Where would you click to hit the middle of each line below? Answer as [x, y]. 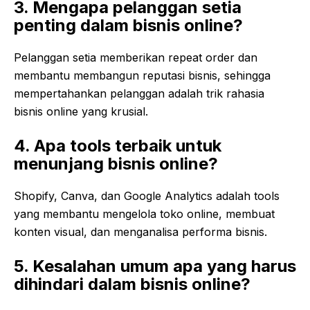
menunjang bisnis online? [116, 164]
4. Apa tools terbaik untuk [118, 146]
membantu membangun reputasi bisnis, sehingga [142, 76]
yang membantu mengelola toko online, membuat [144, 214]
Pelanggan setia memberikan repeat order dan [136, 58]
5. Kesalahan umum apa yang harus [155, 266]
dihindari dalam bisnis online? [132, 284]
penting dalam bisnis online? [128, 26]
